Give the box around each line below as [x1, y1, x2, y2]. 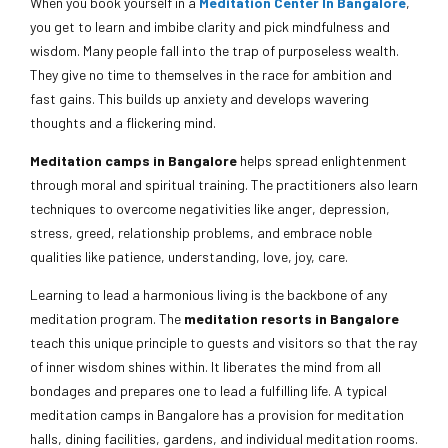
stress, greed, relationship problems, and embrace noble [30, 224, 372, 242]
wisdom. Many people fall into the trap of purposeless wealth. [30, 42, 399, 60]
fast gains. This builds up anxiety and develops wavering [30, 90, 369, 108]
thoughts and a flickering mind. [30, 114, 216, 132]
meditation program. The [30, 310, 184, 328]
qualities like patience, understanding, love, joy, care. [30, 248, 348, 266]
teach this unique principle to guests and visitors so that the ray [30, 334, 417, 352]
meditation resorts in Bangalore [184, 310, 399, 328]
